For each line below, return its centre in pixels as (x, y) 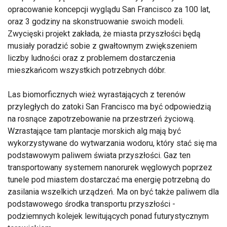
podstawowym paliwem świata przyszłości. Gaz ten (99, 155)
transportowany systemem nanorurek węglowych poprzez (110, 167)
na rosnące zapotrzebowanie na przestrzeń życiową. (101, 119)
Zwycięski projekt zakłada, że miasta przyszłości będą (104, 33)
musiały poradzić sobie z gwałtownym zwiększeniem (102, 46)
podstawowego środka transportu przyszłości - (91, 204)
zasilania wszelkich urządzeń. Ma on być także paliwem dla (113, 192)
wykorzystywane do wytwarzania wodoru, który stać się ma (112, 143)
